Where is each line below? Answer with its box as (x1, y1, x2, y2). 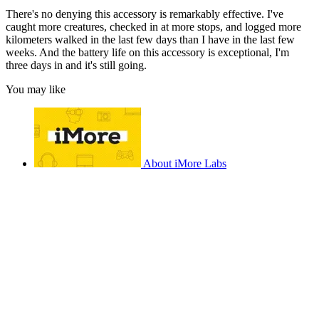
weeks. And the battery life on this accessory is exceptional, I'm (6, 46, 289, 58)
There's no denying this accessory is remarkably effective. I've (6, 7, 283, 20)
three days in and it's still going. (6, 58, 147, 71)
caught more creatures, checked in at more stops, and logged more (6, 20, 301, 33)
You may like (6, 83, 66, 95)
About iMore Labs (143, 157, 226, 169)
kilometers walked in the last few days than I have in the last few (6, 33, 295, 46)
